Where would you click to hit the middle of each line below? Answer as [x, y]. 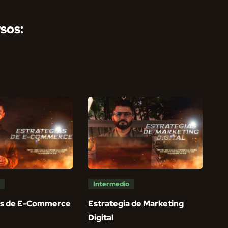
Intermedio [111, 184]
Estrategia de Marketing [136, 203]
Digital [101, 217]
